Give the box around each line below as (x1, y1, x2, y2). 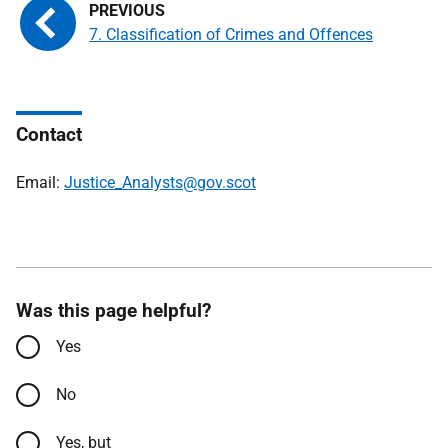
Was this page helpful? (16, 299, 211, 322)
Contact (16, 123, 82, 146)
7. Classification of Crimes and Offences (89, 25, 373, 44)
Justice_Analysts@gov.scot (64, 173, 256, 192)
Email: (16, 173, 64, 192)
